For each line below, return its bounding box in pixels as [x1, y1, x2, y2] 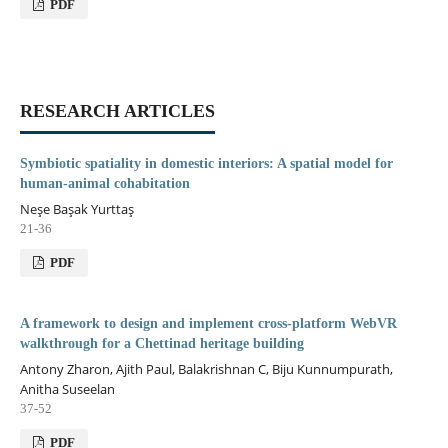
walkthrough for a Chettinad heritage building [19, 335, 304, 351]
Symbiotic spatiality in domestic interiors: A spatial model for [19, 155, 393, 171]
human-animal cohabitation [19, 175, 190, 191]
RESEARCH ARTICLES [19, 100, 215, 121]
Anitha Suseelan [19, 379, 115, 398]
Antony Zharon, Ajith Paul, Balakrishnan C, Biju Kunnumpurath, [19, 359, 393, 378]
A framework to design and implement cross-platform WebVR [19, 315, 397, 331]
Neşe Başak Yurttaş [19, 199, 134, 218]
